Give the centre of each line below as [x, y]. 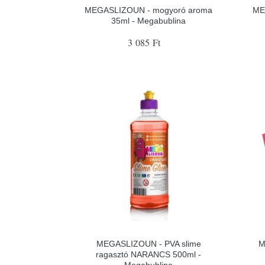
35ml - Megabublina [149, 21]
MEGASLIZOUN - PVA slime [148, 243]
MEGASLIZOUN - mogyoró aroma [149, 10]
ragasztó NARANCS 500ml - [149, 254]
